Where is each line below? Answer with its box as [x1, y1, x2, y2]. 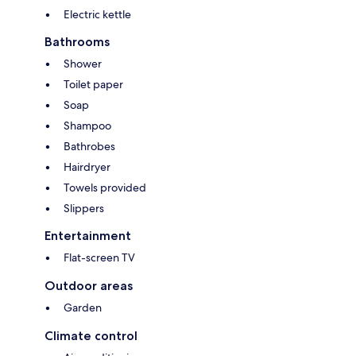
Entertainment [44, 228, 131, 244]
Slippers [64, 201, 104, 216]
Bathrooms [44, 34, 110, 50]
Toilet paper [64, 77, 123, 92]
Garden [64, 300, 102, 315]
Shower [64, 56, 102, 72]
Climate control [44, 328, 137, 344]
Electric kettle [64, 7, 131, 22]
